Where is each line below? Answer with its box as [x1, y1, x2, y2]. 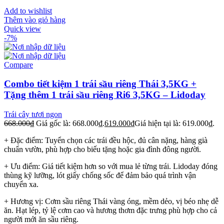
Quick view [4, 24, 41, 33]
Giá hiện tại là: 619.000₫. [134, 119, 214, 128]
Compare [4, 60, 33, 69]
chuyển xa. [4, 180, 38, 189]
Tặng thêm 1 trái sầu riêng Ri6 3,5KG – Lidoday [4, 89, 205, 100]
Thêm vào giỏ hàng [4, 15, 65, 24]
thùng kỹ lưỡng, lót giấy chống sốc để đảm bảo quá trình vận [4, 171, 196, 180]
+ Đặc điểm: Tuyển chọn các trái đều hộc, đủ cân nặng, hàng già [4, 136, 207, 145]
